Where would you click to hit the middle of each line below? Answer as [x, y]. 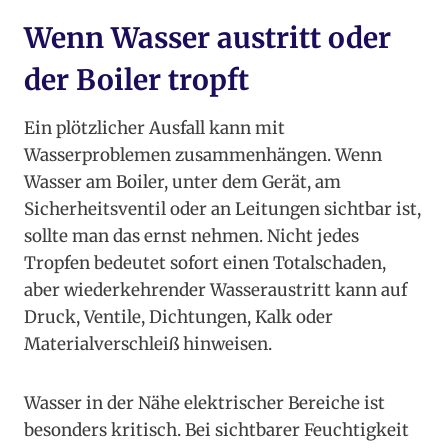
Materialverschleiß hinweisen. [148, 344]
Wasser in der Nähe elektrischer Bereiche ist [204, 403]
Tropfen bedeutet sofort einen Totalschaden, [205, 263]
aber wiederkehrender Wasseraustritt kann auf [215, 290]
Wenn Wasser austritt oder [207, 38]
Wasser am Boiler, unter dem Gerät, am [182, 182]
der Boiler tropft [136, 80]
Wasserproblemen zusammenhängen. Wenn [203, 155]
